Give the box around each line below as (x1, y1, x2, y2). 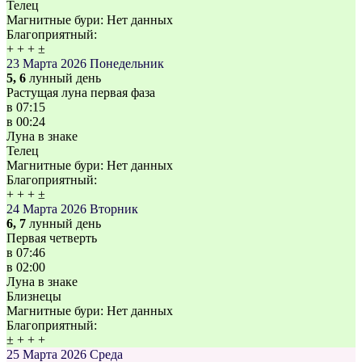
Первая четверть (6, 231, 97, 246)
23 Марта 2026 (6, 57, 86, 71)
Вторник (90, 202, 138, 217)
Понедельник (90, 57, 164, 71)
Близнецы (6, 289, 61, 304)
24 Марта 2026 (6, 202, 86, 217)
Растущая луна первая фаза (6, 86, 155, 100)
